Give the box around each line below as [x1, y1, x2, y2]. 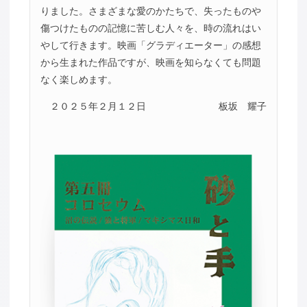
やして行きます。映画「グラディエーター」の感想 [40, 39, 261, 51]
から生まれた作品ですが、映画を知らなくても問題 [40, 56, 261, 68]
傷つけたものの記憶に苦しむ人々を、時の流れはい [40, 22, 261, 34]
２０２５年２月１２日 [49, 101, 146, 112]
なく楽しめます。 [40, 73, 117, 85]
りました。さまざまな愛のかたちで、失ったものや [40, 5, 261, 16]
